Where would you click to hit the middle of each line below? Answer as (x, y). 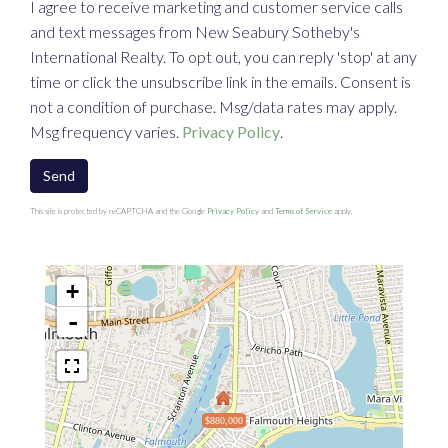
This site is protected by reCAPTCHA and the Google (118, 211)
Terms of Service (303, 211)
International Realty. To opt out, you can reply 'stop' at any (223, 57)
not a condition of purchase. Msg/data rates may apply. (213, 107)
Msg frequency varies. (106, 132)
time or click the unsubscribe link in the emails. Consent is (220, 82)
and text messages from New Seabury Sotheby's (195, 32)
